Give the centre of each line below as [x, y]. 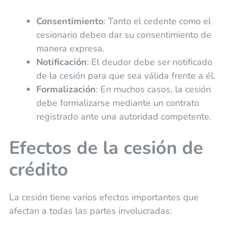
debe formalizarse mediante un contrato [118, 103]
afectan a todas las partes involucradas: [90, 211]
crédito [38, 169]
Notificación [61, 62]
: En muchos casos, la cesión [153, 89]
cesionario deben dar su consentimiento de [124, 35]
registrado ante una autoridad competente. [124, 116]
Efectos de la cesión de [106, 148]
